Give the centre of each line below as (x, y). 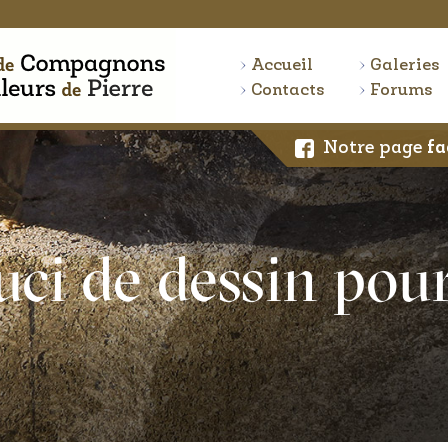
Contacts (287, 90)
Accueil (281, 65)
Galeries (405, 65)
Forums (402, 90)
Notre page (375, 148)
